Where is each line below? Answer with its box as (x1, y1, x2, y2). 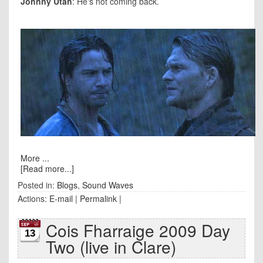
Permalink (80, 192, 117, 204)
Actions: (18, 192, 49, 204)
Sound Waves (82, 178, 133, 191)
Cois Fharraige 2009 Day (46, 218, 230, 242)
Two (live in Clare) (46, 234, 176, 258)
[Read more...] (21, 162, 74, 174)
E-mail (49, 192, 73, 204)
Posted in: (18, 178, 57, 191)
